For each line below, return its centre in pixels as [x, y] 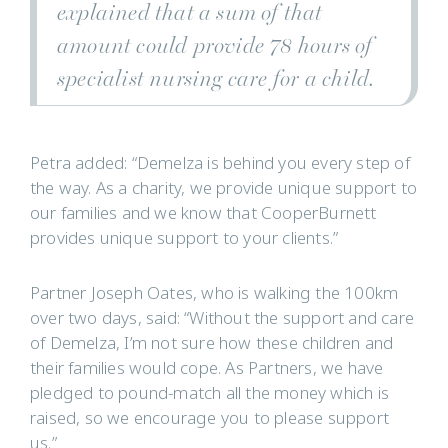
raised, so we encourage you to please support [210, 419]
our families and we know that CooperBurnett [203, 214]
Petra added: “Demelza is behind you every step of [220, 164]
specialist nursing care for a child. [216, 79]
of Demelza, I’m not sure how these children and [212, 344]
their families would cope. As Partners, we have [207, 369]
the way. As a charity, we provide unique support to [224, 189]
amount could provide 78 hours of [215, 46]
